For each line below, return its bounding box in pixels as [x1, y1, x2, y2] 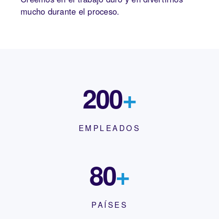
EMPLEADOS [78, 122, 141, 133]
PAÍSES [91, 198, 128, 210]
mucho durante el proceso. [21, 5, 120, 17]
